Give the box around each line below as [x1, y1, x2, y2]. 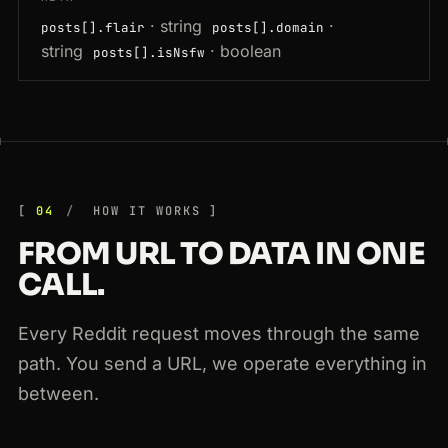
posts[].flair [41, 19, 145, 37]
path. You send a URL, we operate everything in [18, 353, 427, 375]
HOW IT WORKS [84, 203, 201, 220]
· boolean [210, 41, 281, 62]
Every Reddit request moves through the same [18, 323, 420, 345]
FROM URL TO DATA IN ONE [18, 235, 425, 274]
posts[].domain [212, 19, 324, 37]
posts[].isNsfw [93, 44, 205, 62]
